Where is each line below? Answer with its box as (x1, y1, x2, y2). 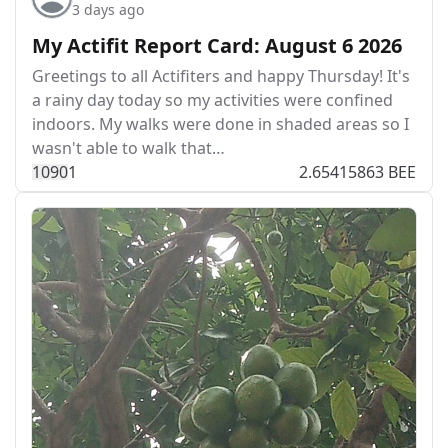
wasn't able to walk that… (32, 137, 225, 159)
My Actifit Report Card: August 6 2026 (32, 32, 402, 59)
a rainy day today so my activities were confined (32, 89, 393, 111)
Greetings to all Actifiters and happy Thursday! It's (32, 65, 410, 87)
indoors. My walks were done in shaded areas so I (32, 113, 409, 135)
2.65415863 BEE (299, 161, 416, 183)
